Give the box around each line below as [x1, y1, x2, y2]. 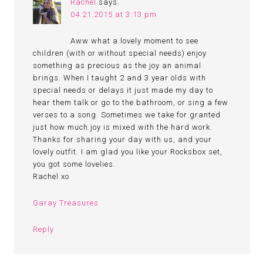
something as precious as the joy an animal [33, 61, 202, 70]
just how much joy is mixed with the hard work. [33, 123, 213, 131]
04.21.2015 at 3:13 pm [70, 10, 157, 19]
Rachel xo [33, 172, 70, 181]
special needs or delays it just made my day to [33, 86, 214, 95]
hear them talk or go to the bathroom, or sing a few [33, 98, 229, 107]
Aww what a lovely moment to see [70, 36, 199, 45]
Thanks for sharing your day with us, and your [33, 135, 213, 144]
